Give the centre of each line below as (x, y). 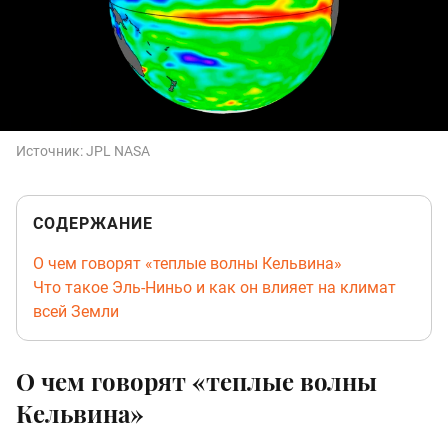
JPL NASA (118, 151)
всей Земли (76, 312)
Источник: (51, 151)
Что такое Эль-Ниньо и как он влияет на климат (214, 288)
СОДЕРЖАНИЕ (93, 224)
